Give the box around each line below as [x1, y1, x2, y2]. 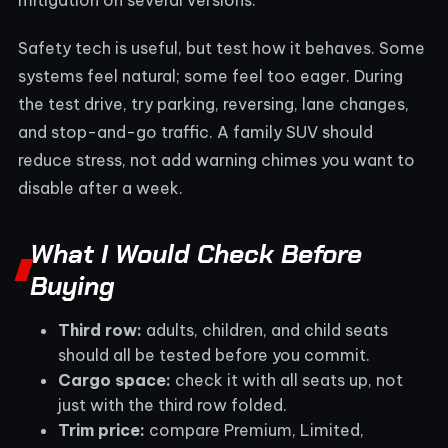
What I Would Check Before [30, 236, 362, 271]
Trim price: [58, 419, 145, 440]
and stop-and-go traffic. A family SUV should [18, 121, 373, 142]
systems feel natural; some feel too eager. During [18, 65, 403, 86]
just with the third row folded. [58, 394, 287, 415]
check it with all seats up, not [171, 369, 403, 390]
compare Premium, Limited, [145, 419, 364, 440]
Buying [30, 268, 115, 303]
